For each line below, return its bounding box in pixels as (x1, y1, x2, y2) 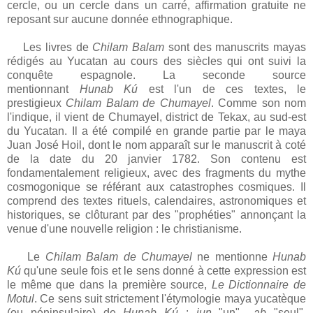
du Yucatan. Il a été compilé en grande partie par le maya (7, 125, 306, 138)
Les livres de (7, 41, 93, 54)
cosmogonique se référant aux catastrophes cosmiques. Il (7, 181, 306, 194)
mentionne (214, 251, 273, 263)
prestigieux (7, 97, 66, 110)
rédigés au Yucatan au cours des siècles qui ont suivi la (7, 55, 306, 68)
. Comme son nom (210, 97, 307, 110)
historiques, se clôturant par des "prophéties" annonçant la (7, 209, 306, 221)
